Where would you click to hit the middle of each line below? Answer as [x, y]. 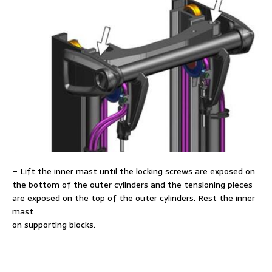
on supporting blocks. [54, 224]
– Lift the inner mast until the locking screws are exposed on [134, 171]
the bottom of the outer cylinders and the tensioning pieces [132, 184]
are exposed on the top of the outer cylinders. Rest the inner [134, 198]
